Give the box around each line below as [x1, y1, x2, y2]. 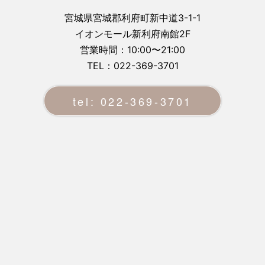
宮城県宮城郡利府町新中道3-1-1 [64, 12, 201, 24]
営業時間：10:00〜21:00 [80, 44, 185, 56]
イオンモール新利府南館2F [75, 28, 190, 40]
